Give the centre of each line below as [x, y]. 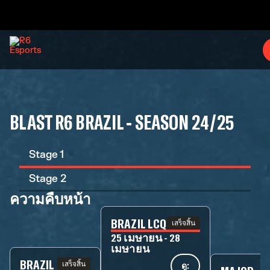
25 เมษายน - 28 [146, 237]
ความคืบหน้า [50, 199]
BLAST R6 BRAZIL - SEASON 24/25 [122, 122]
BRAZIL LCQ [139, 223]
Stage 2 [48, 179]
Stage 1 [46, 155]
